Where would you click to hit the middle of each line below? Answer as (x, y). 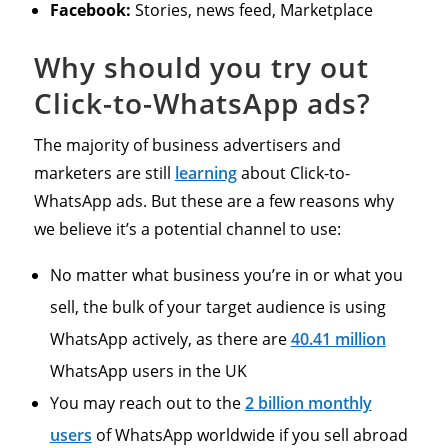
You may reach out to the (147, 402)
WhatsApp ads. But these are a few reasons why (213, 200)
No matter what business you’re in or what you (226, 274)
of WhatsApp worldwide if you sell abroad (249, 434)
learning (205, 172)
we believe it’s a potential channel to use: (189, 228)
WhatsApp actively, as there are (170, 338)
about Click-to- (293, 172)
